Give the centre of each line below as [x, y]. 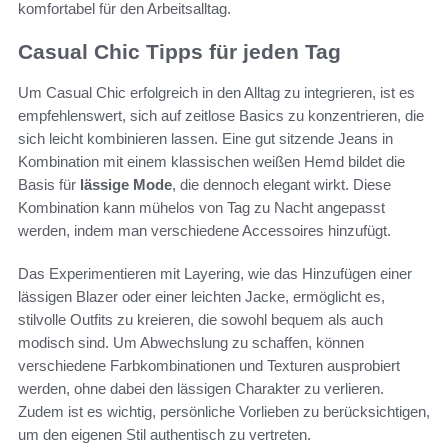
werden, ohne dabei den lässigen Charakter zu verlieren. [201, 388]
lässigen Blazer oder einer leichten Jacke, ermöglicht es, [201, 296]
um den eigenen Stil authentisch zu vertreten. [164, 434]
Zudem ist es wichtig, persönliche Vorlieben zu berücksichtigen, [224, 411]
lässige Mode [126, 184]
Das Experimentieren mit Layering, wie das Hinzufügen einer [215, 273]
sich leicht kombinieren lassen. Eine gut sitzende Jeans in [205, 138]
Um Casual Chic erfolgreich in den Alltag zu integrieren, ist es [216, 92]
